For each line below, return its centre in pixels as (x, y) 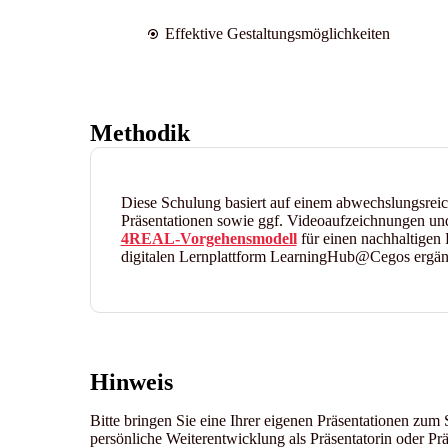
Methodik (139, 132)
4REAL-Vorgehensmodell (208, 238)
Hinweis (131, 381)
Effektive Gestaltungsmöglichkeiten (277, 33)
